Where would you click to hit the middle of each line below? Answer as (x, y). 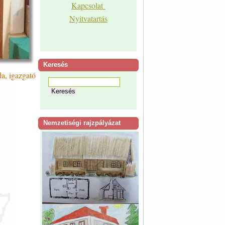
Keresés (55, 65)
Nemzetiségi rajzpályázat (82, 123)
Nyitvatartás (88, 18)
